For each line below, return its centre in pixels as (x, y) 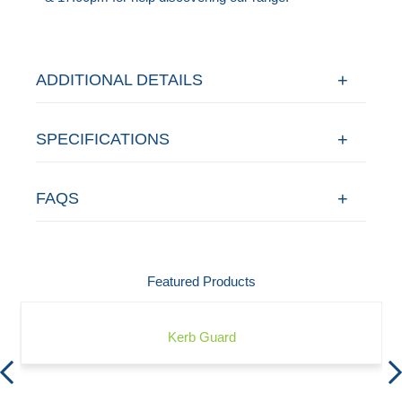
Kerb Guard (201, 336)
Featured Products (201, 281)
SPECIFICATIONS (103, 139)
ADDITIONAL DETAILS (120, 79)
